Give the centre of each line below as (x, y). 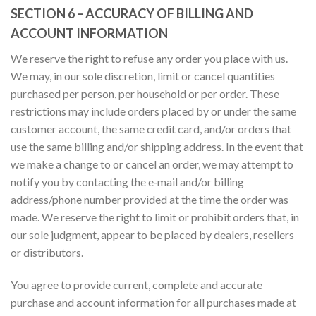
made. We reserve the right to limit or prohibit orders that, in (155, 217)
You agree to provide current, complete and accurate (136, 285)
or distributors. (47, 253)
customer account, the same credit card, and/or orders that (151, 129)
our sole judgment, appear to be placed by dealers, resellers (152, 235)
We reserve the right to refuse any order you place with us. (149, 59)
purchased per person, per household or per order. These (145, 94)
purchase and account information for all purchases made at (153, 303)
